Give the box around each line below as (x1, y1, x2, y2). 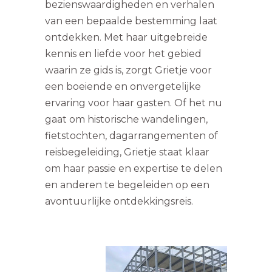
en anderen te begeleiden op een (45, 178, 209, 191)
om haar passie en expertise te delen (45, 162, 222, 174)
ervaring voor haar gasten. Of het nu (45, 97, 222, 109)
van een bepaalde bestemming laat (45, 15, 217, 27)
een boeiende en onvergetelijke (45, 80, 201, 92)
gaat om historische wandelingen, (45, 113, 208, 125)
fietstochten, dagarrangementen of (45, 129, 218, 141)
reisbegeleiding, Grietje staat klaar (45, 146, 209, 158)
